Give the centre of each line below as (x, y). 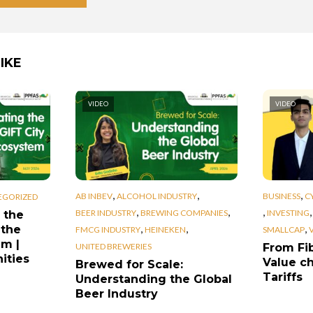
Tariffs (282, 277)
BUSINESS (281, 196)
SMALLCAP (283, 230)
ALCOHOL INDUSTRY (156, 196)
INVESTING (288, 213)
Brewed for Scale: (129, 264)
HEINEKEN (165, 230)
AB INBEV (94, 196)
